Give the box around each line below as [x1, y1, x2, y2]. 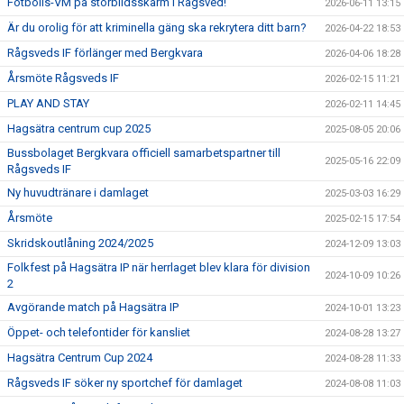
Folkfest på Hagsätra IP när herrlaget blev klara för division [7, 261, 310, 274]
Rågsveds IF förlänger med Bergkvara [7, 46, 203, 60]
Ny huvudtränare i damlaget [7, 186, 149, 199]
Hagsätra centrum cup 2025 [7, 122, 151, 135]
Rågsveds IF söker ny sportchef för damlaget [7, 376, 243, 390]
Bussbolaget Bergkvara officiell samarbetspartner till [7, 146, 280, 160]
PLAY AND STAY [7, 96, 89, 110]
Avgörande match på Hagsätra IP [7, 300, 179, 314]
